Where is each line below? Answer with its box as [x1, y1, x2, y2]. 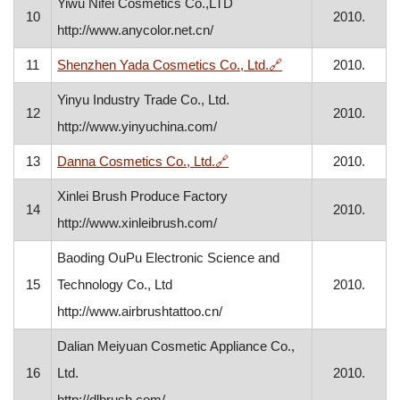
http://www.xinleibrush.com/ [57, 215, 218, 230]
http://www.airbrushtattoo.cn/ [57, 304, 223, 319]
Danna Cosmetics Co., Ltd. [57, 154, 216, 169]
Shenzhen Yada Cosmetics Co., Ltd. [57, 57, 270, 72]
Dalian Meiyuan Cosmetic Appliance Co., [57, 338, 296, 354]
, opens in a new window [228, 153, 371, 168]
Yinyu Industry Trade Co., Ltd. [57, 92, 230, 107]
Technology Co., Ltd [57, 277, 173, 292]
